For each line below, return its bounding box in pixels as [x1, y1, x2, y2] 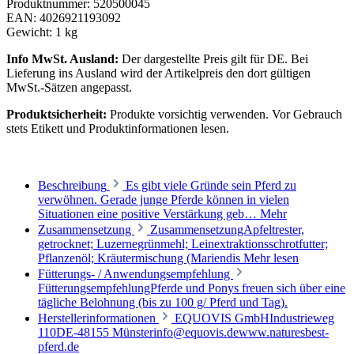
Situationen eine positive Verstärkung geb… [38, 206, 260, 220]
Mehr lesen [243, 250, 299, 265]
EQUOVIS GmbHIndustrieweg [175, 311, 334, 325]
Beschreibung [38, 178, 107, 192]
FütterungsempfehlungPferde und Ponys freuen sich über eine [38, 281, 345, 295]
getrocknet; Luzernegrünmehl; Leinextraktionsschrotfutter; [38, 236, 328, 250]
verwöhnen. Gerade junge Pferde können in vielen [38, 192, 289, 206]
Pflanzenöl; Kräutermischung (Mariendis [38, 250, 243, 265]
